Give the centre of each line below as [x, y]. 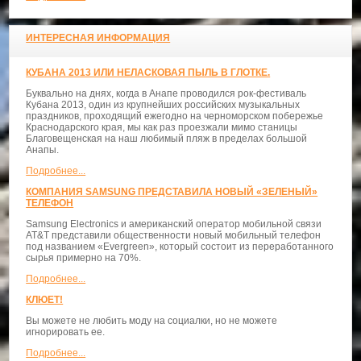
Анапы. [43, 150]
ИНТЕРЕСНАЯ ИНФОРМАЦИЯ [98, 38]
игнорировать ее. [66, 332]
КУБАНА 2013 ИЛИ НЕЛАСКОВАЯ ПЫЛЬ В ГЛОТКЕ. [148, 73]
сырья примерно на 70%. [84, 258]
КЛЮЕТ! [45, 300]
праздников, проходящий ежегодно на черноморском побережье [175, 116]
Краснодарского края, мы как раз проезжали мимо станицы [162, 128]
